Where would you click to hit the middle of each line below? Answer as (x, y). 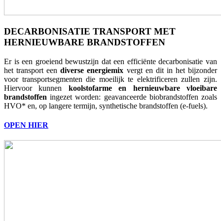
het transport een (32, 70)
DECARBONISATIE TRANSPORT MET (90, 32)
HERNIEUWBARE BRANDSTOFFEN (85, 42)
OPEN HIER (26, 125)
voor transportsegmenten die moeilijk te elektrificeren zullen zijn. (110, 79)
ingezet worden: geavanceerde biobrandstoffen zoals (132, 97)
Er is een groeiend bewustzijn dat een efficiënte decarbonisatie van (110, 61)
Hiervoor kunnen (36, 88)
